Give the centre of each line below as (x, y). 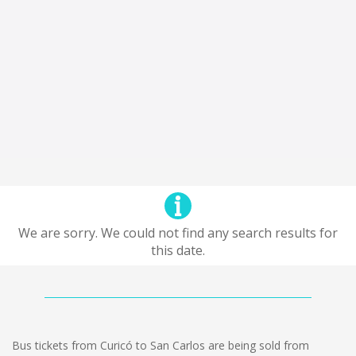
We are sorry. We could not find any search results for (178, 233)
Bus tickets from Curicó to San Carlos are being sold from (161, 345)
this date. (178, 250)
